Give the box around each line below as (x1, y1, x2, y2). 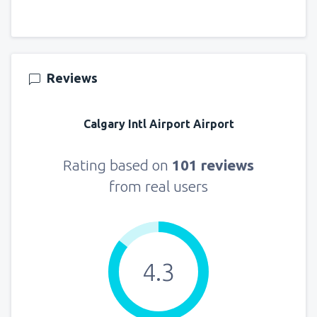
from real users (109, 177, 208, 195)
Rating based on (63, 156, 172, 173)
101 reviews (172, 156, 254, 173)
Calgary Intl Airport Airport (83, 117, 234, 130)
